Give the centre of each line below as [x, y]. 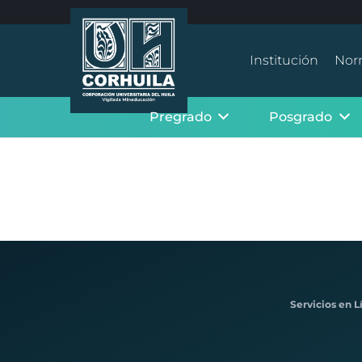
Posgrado [301, 117]
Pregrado [181, 117]
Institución [284, 60]
